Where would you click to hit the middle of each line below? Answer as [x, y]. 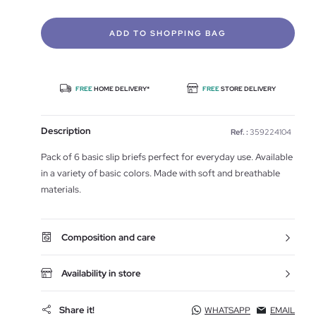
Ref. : [239, 132]
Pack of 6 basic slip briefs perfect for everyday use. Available [167, 157]
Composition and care [109, 237]
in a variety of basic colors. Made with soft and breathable [160, 173]
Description [66, 131]
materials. [61, 189]
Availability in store [101, 273]
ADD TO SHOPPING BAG [168, 33]
